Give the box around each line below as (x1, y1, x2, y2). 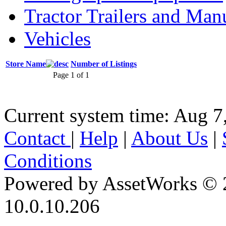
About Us (131, 127, 208, 149)
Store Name (6, 59, 46, 68)
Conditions (4, 149, 92, 172)
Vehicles (24, 27, 91, 49)
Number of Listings (71, 59, 137, 68)
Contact (4, 127, 71, 149)
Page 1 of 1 (53, 70, 89, 79)
